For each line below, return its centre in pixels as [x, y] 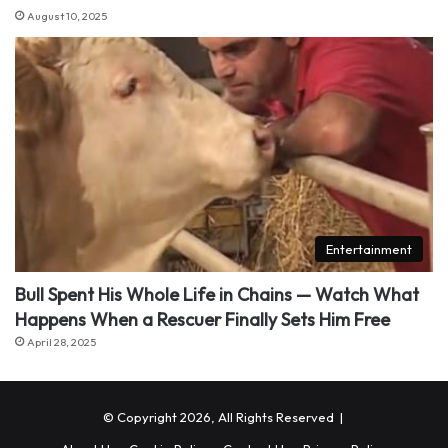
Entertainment [369, 249]
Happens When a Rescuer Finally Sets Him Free [202, 320]
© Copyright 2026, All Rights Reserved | [224, 417]
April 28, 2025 [61, 342]
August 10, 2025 [67, 15]
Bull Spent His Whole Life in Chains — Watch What [217, 295]
